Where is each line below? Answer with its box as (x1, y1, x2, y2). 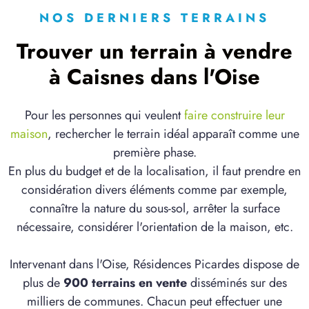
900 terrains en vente (63, 274, 187, 292)
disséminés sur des (186, 274, 287, 292)
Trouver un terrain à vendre (17, 36, 292, 68)
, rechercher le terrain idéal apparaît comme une (47, 125, 299, 143)
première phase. (112, 143, 197, 162)
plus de (22, 274, 63, 292)
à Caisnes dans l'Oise (49, 61, 260, 93)
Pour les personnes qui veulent (24, 106, 184, 125)
